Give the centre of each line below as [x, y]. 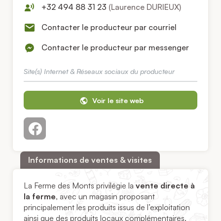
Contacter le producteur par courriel [109, 27]
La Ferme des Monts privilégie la [80, 186]
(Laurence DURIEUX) [145, 7]
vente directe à [166, 186]
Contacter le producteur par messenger [115, 48]
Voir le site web [117, 100]
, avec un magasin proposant [106, 197]
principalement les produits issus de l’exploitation [107, 207]
